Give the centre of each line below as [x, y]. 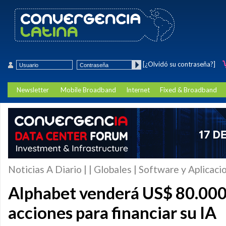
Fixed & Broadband [188, 90]
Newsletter [33, 90]
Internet [138, 90]
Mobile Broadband [88, 90]
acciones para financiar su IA [112, 213]
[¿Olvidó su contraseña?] [179, 64]
